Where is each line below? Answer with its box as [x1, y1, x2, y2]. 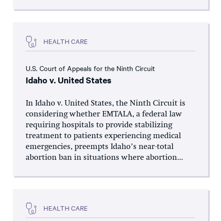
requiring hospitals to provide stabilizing [26, 121, 172, 129]
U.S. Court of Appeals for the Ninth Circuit [26, 63, 155, 73]
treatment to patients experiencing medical [26, 132, 181, 140]
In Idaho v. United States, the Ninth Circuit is [26, 99, 185, 108]
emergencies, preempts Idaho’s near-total [26, 143, 174, 151]
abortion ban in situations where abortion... [26, 153, 183, 162]
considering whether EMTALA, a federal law [26, 110, 182, 118]
